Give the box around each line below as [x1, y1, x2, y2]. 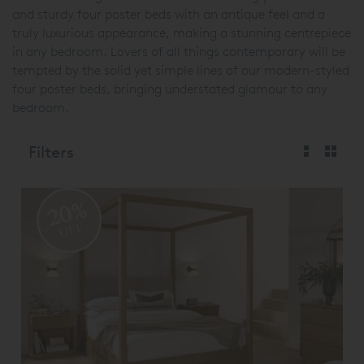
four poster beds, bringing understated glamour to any [12, 81, 327, 97]
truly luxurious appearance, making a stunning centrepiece [12, 25, 351, 41]
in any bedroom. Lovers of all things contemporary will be [12, 44, 345, 59]
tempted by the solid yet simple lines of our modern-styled [12, 63, 349, 78]
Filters [28, 141, 74, 162]
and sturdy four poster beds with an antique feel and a [12, 6, 325, 22]
